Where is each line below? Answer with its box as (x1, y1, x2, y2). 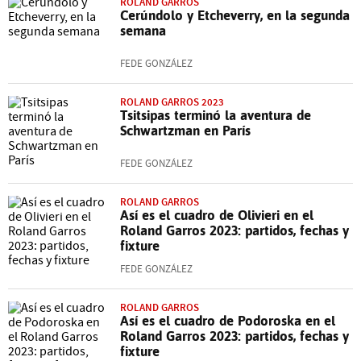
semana (120, 22, 166, 39)
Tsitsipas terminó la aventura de (120, 106, 311, 123)
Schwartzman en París (120, 122, 251, 139)
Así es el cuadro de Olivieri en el (120, 206, 313, 223)
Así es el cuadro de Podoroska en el (120, 312, 335, 329)
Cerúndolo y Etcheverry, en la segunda (120, 6, 350, 23)
